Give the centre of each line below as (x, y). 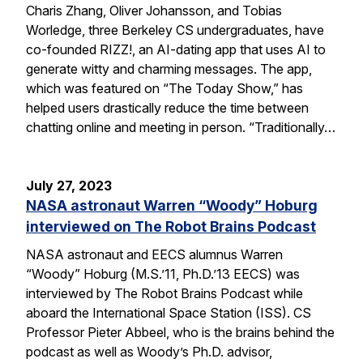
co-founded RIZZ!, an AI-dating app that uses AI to (176, 50)
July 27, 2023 (69, 186)
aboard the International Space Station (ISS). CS (169, 312)
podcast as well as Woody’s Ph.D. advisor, (149, 351)
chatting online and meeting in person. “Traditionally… (181, 128)
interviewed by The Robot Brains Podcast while (164, 293)
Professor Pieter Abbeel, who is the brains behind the (180, 332)
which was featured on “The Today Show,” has (164, 89)
